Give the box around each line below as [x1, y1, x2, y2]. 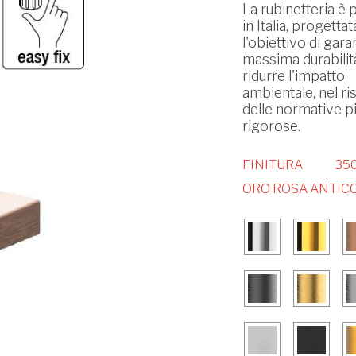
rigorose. [242, 118, 300, 135]
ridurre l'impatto [242, 68, 345, 85]
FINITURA [242, 157, 303, 173]
